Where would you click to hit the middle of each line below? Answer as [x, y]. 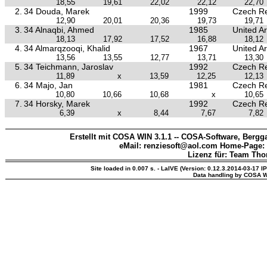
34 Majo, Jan [48, 85]
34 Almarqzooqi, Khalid [67, 48]
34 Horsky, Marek [57, 103]
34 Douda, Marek [57, 11]
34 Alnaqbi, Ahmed [59, 30]
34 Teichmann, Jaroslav [69, 66]
